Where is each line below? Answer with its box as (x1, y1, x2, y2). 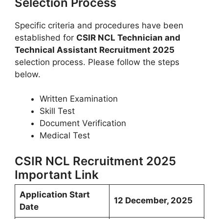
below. (15, 69, 41, 79)
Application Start (19, 189, 90, 199)
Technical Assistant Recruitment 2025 (15, 44, 175, 55)
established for (15, 32, 76, 43)
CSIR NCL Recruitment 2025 (15, 153, 176, 168)
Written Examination (40, 94, 118, 104)
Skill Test (40, 106, 75, 116)
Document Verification (40, 118, 126, 128)
